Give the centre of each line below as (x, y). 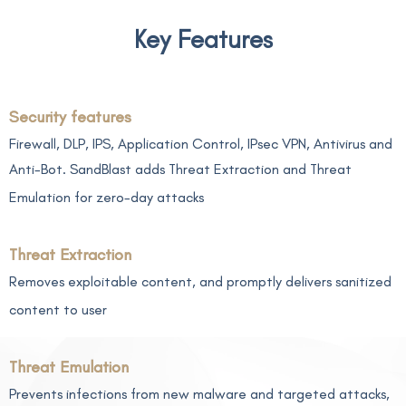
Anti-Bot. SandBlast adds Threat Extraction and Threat (180, 169)
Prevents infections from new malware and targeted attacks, (199, 394)
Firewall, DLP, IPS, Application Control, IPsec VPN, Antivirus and (201, 144)
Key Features (203, 39)
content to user (58, 309)
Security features (70, 117)
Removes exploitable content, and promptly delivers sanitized (200, 281)
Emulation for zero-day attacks (106, 197)
